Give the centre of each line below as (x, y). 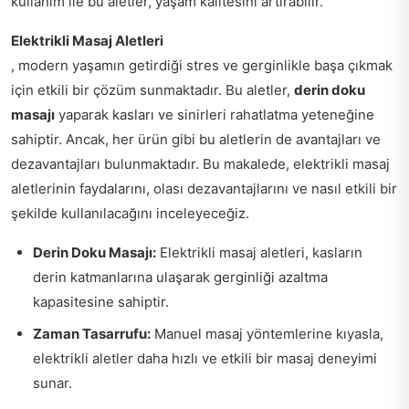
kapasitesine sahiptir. (101, 301)
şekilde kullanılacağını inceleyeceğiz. (130, 213)
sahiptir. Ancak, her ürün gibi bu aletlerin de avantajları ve (196, 139)
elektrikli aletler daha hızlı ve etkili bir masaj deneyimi (205, 358)
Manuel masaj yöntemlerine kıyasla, (267, 333)
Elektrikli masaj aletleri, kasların (259, 252)
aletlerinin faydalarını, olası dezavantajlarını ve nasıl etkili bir (204, 188)
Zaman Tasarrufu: (92, 333)
